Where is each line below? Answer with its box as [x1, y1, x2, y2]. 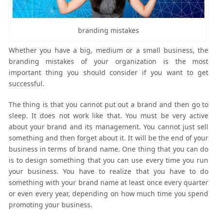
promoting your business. [8, 200, 93, 209]
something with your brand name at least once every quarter [8, 177, 209, 187]
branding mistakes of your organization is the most [8, 56, 209, 66]
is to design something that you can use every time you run [8, 155, 209, 165]
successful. [8, 78, 45, 88]
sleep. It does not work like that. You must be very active [8, 110, 209, 120]
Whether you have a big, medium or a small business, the [8, 45, 209, 55]
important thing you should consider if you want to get [8, 67, 209, 77]
